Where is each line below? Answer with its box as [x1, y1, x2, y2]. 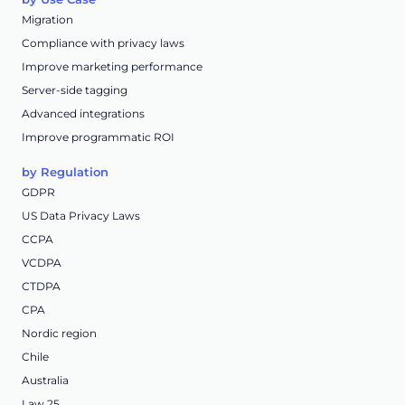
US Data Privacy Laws [22, 209, 140, 223]
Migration [22, 13, 73, 27]
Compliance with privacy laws [22, 36, 184, 51]
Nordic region [22, 326, 97, 341]
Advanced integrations [22, 107, 145, 121]
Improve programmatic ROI [22, 130, 174, 145]
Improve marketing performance [22, 60, 202, 74]
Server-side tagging [22, 83, 127, 98]
